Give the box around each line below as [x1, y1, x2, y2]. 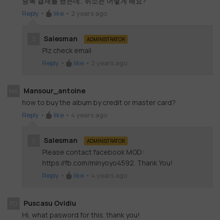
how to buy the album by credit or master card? [22, 97, 176, 107]
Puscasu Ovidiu [24, 198, 76, 208]
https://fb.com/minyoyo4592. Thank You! [42, 158, 173, 167]
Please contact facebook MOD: [42, 147, 144, 157]
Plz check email [42, 45, 91, 55]
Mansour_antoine [24, 85, 85, 95]
